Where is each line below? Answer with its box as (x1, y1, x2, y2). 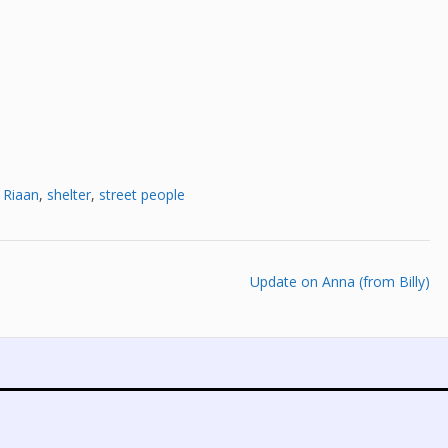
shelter (47, 184, 91, 204)
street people (99, 184, 185, 204)
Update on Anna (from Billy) (250, 271, 431, 291)
